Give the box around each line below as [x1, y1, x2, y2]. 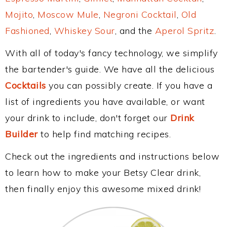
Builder [5, 128, 38, 140]
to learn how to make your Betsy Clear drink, [5, 167, 201, 178]
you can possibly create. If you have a [46, 80, 212, 91]
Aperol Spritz [155, 25, 214, 36]
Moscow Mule [37, 9, 99, 20]
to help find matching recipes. [37, 128, 171, 140]
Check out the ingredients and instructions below [5, 150, 219, 162]
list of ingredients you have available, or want [5, 96, 205, 107]
